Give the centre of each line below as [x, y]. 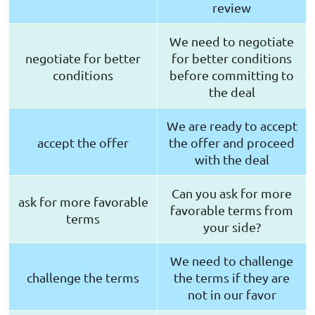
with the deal [232, 160]
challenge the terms [83, 278]
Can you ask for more [232, 193]
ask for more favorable [83, 202]
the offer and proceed [232, 143]
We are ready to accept [232, 126]
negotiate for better [83, 58]
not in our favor [232, 295]
